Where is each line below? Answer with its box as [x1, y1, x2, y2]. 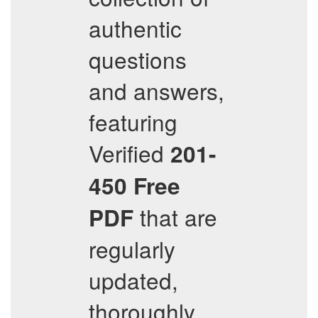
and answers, [89, 75, 224, 106]
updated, [89, 264, 178, 296]
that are [133, 201, 217, 233]
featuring [89, 106, 177, 138]
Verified [89, 137, 170, 169]
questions [89, 43, 187, 75]
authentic [89, 12, 182, 44]
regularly [89, 233, 175, 265]
